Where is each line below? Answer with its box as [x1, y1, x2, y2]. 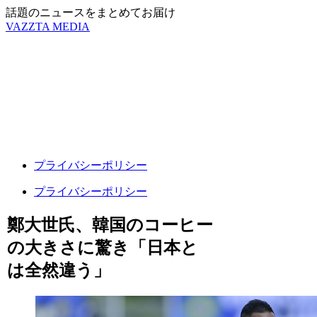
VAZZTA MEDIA [6, 21, 90, 33]
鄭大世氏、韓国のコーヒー [7, 215, 214, 234]
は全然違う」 [7, 260, 111, 279]
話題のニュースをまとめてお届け [6, 6, 175, 18]
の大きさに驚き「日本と [7, 238, 199, 257]
